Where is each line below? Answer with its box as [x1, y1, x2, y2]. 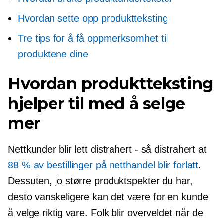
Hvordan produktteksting [8, 73, 213, 93]
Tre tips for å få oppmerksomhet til [18, 32, 168, 44]
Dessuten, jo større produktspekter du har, [8, 175, 193, 186]
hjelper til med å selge [8, 93, 185, 113]
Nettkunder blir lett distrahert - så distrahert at [8, 143, 207, 155]
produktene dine [18, 48, 88, 59]
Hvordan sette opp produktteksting [18, 12, 168, 24]
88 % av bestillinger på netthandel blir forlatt [8, 159, 199, 170]
